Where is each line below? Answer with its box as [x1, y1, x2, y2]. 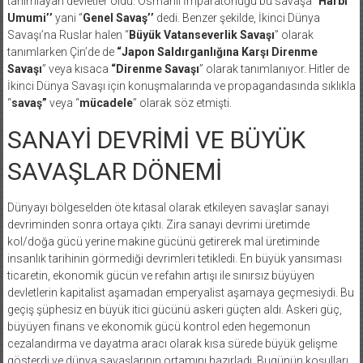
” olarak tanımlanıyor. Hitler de [199, 62, 349, 75]
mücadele [79, 96, 133, 109]
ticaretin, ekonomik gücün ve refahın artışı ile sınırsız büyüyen [6, 268, 314, 282]
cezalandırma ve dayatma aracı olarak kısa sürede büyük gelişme [6, 336, 337, 350]
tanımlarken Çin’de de [6, 45, 117, 58]
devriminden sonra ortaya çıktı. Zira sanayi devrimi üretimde [6, 217, 310, 231]
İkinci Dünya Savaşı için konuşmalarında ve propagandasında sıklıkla [6, 79, 356, 92]
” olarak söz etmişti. [132, 96, 232, 109]
